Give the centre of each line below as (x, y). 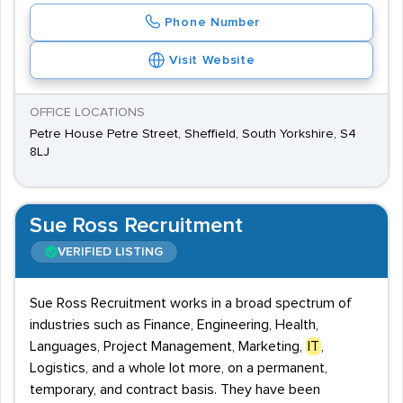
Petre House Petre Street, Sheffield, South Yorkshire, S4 (193, 134)
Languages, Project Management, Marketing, (168, 346)
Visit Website (212, 60)
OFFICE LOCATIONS (87, 112)
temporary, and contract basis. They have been (175, 390)
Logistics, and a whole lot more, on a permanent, (179, 368)
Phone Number (212, 22)
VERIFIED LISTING (110, 252)
